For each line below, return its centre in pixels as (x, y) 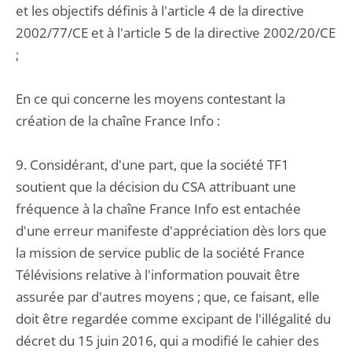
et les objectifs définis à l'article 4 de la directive (160, 11)
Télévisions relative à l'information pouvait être (158, 275)
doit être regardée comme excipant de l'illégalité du (173, 319)
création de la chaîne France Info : (118, 121)
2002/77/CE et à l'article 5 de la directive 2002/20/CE (176, 33)
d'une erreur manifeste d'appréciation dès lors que (171, 231)
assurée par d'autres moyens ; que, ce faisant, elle (168, 297)
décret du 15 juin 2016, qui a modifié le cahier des (167, 341)
